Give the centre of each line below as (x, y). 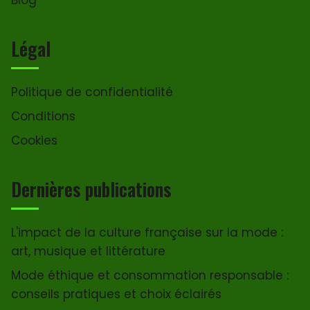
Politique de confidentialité (92, 92)
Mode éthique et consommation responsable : (150, 275)
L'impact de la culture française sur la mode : (147, 232)
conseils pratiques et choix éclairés (116, 294)
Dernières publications (91, 189)
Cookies (34, 140)
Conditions (43, 116)
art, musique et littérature (88, 251)
